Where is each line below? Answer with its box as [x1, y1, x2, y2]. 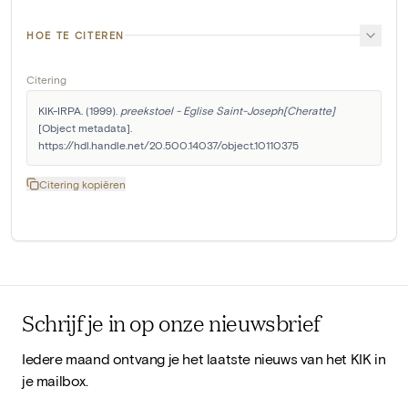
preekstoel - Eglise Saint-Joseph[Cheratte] [120, 103, 335, 117]
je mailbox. [22, 371, 88, 389]
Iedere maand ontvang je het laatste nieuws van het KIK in [22, 349, 386, 367]
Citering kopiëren [39, 177, 126, 190]
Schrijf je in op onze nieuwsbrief [22, 306, 321, 338]
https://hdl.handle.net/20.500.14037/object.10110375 [38, 138, 299, 151]
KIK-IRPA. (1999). [38, 103, 120, 117]
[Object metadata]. [38, 120, 132, 134]
